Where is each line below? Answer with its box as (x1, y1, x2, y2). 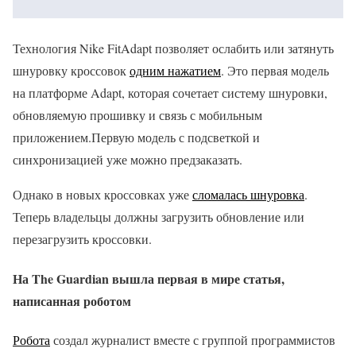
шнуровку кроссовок (13, 62, 130, 79)
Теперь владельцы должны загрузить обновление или (13, 208, 304, 226)
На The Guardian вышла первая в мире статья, (13, 269, 284, 288)
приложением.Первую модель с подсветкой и (13, 129, 260, 146)
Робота (13, 331, 50, 348)
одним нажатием (130, 62, 221, 79)
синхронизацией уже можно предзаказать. (13, 151, 242, 168)
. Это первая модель (221, 62, 329, 79)
